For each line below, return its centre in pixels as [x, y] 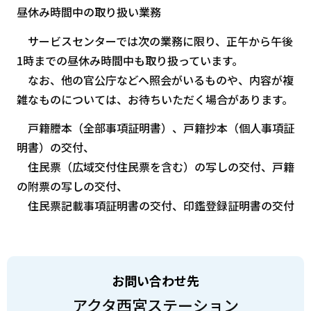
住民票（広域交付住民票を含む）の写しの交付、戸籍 [155, 167]
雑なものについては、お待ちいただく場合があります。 [154, 99]
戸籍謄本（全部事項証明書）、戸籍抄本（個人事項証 [155, 128]
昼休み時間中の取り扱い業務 [89, 12]
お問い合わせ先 [155, 280]
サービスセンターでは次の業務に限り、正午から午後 [154, 41]
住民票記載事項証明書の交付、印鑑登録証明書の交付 [155, 206]
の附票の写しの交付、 [72, 186]
